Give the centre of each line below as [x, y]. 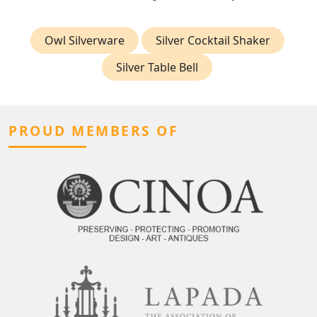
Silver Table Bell [157, 67]
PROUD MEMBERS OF [93, 130]
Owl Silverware [84, 40]
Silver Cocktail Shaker [213, 40]
